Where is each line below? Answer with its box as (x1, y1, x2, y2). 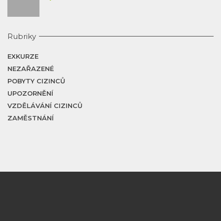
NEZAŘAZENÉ (7, 64, 54, 73)
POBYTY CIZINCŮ (7, 76, 65, 85)
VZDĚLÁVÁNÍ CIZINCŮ (7, 101, 82, 110)
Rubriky (7, 31, 36, 41)
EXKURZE (7, 52, 38, 60)
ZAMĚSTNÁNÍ (7, 113, 54, 122)
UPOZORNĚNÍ (7, 89, 53, 97)
